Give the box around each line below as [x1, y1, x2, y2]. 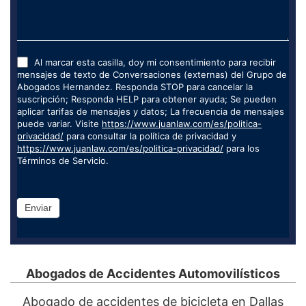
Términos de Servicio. [17, 155, 109, 167]
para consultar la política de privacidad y [64, 130, 236, 142]
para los [223, 143, 260, 154]
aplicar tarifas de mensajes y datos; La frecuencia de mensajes [17, 106, 284, 117]
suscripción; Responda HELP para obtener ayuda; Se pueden [17, 94, 277, 105]
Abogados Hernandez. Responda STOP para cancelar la [17, 81, 253, 93]
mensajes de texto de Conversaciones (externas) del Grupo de [17, 69, 287, 81]
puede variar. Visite [17, 118, 102, 130]
